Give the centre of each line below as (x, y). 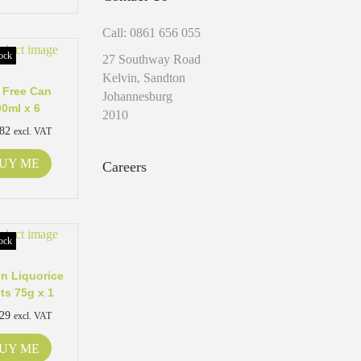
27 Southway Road (151, 59)
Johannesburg (137, 96)
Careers (124, 167)
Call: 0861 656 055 (151, 33)
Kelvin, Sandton (144, 78)
